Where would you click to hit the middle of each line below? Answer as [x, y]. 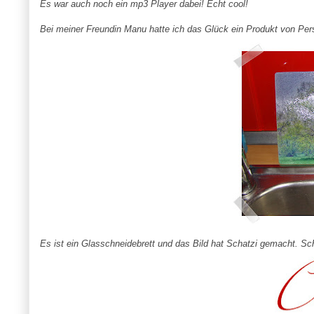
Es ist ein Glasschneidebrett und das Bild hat [133, 244]
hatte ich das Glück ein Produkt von [222, 29]
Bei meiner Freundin [82, 29]
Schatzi [241, 244]
